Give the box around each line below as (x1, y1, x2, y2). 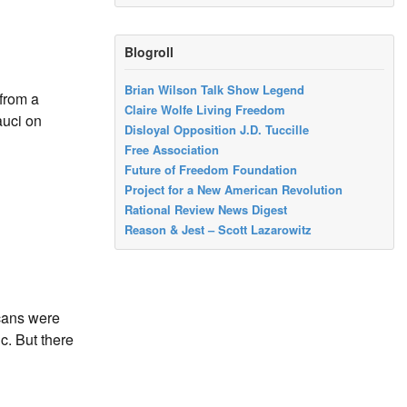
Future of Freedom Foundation (124, 161, 298, 179)
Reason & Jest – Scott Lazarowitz (124, 221, 313, 239)
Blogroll (124, 43, 174, 61)
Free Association (124, 141, 220, 159)
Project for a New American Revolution (124, 181, 343, 199)
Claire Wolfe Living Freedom (124, 101, 286, 119)
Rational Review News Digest (124, 201, 288, 219)
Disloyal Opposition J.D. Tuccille (124, 121, 310, 139)
